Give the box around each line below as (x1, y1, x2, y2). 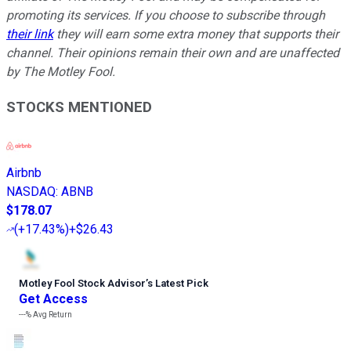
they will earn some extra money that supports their (53, 27, 338, 42)
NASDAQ (6, 183, 56, 199)
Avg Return (31, 309, 72, 319)
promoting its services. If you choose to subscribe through (6, 8, 325, 24)
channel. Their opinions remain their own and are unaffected (6, 45, 339, 61)
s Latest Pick (147, 277, 208, 289)
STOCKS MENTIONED (6, 98, 152, 116)
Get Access (19, 291, 88, 306)
